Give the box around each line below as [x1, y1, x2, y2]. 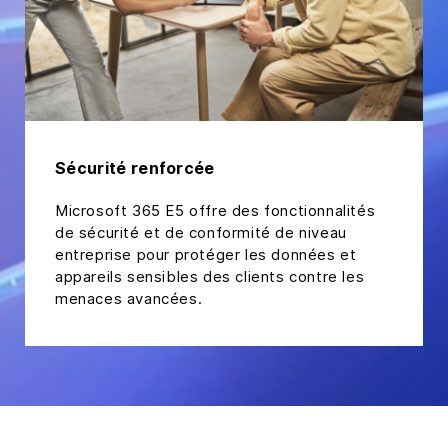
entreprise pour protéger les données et [55, 245, 357, 265]
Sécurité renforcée [55, 158, 215, 179]
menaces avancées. [55, 289, 203, 309]
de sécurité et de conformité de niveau [55, 223, 347, 243]
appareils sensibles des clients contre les [55, 267, 365, 287]
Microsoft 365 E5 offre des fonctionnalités [55, 201, 376, 221]
